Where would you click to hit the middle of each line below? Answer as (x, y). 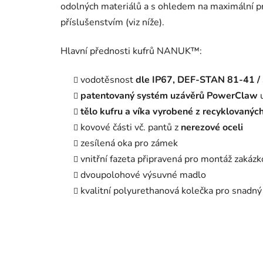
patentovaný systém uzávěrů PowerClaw (169, 95)
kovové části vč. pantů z (131, 127)
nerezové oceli (212, 127)
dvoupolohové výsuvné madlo (143, 175)
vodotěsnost (108, 80)
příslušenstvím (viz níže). (112, 22)
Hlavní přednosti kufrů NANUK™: (131, 51)
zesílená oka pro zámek (129, 143)
